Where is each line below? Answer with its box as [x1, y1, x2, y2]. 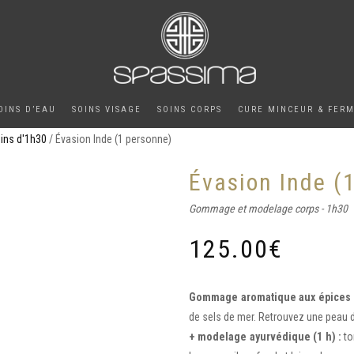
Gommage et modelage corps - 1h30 [189, 202, 348, 216]
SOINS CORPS [157, 104, 222, 115]
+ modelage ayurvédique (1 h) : [189, 330, 341, 344]
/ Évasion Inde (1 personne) [47, 133, 171, 145]
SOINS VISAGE [72, 104, 141, 115]
